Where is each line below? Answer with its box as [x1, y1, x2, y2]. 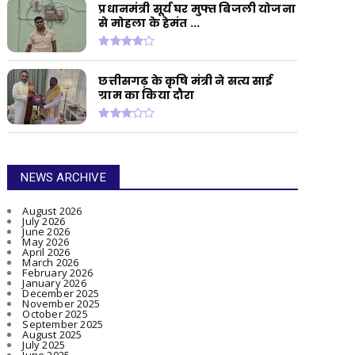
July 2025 [22, 338, 66, 353]
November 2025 [22, 296, 100, 311]
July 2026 [22, 214, 66, 229]
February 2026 [22, 265, 93, 281]
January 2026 [22, 276, 86, 291]
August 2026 [22, 204, 82, 219]
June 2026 [22, 224, 71, 239]
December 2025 [22, 286, 99, 301]
